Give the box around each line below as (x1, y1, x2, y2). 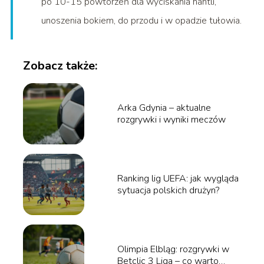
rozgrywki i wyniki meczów (117, 113, 226, 127)
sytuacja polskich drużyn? (117, 184, 219, 197)
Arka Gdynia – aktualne (117, 101, 211, 115)
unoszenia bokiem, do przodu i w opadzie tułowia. (41, 14, 242, 28)
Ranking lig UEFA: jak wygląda (117, 172, 239, 186)
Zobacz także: (22, 58, 97, 74)
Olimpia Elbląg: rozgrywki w (117, 243, 229, 256)
